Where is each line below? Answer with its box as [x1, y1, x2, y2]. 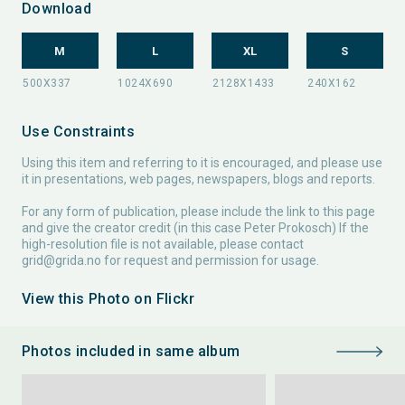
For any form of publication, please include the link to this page [22, 204, 375, 219]
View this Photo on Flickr [22, 290, 194, 307]
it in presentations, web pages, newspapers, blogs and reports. [22, 172, 375, 186]
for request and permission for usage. [101, 253, 319, 268]
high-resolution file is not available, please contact [22, 237, 304, 251]
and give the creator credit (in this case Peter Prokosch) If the [22, 221, 369, 235]
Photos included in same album [22, 343, 240, 360]
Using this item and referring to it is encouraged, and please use [22, 155, 382, 170]
